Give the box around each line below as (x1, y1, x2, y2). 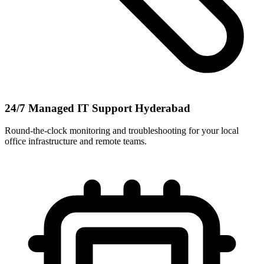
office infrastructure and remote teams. (5, 136, 147, 147)
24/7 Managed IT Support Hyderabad (5, 101, 190, 114)
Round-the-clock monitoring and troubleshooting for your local (5, 126, 239, 136)
